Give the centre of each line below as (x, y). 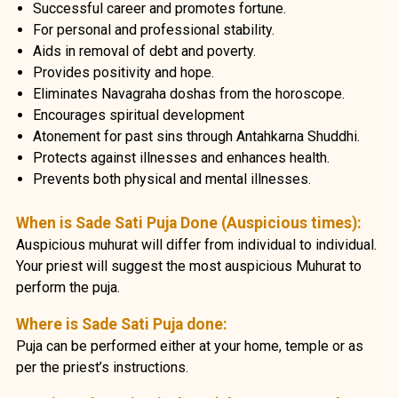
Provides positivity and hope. (124, 72)
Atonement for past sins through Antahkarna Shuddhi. (197, 136)
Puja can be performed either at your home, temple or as (189, 346)
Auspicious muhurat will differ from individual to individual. (196, 244)
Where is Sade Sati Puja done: (121, 324)
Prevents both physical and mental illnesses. (172, 179)
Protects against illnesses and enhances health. (182, 157)
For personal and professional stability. (154, 29)
